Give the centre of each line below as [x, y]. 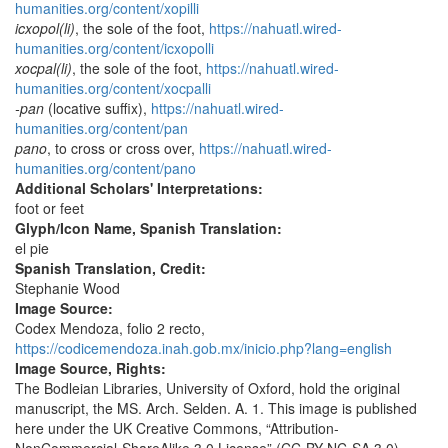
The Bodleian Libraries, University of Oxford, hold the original [207, 388]
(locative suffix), [97, 108]
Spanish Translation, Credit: [112, 268]
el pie [32, 248]
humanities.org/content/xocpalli [113, 88]
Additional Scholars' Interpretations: [141, 188]
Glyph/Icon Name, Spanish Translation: [150, 228]
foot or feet [49, 208]
